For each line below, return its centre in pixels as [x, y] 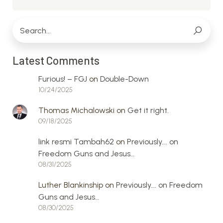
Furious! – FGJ [63, 79]
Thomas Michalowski [76, 110]
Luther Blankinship [71, 185]
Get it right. [148, 110]
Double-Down [124, 79]
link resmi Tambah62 [76, 142]
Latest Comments [56, 60]
